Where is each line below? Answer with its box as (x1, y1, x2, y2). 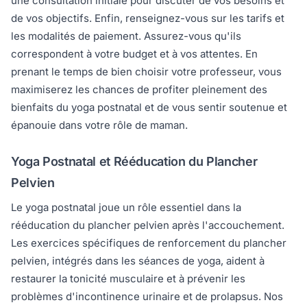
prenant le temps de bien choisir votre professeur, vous (11, 65, 282, 79)
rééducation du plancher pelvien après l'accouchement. (11, 219, 284, 232)
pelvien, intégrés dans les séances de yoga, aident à (11, 254, 265, 268)
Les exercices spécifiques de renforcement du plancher (11, 236, 286, 250)
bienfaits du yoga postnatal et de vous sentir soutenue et (11, 101, 287, 114)
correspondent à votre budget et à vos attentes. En (11, 47, 258, 61)
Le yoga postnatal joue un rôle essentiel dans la (11, 201, 241, 214)
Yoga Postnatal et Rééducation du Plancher (11, 154, 258, 169)
